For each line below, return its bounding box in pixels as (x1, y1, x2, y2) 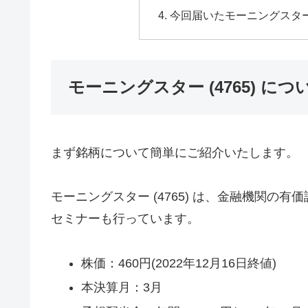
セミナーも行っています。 (51, 212, 199, 226)
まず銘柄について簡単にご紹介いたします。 (51, 145, 298, 159)
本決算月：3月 (80, 280, 162, 295)
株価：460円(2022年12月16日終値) (80, 256, 276, 270)
